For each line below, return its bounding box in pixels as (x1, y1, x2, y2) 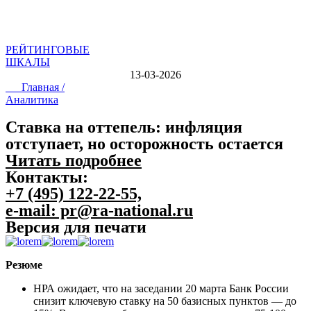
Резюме (6, 258, 45, 271)
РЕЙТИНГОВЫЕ (6, 43, 90, 56)
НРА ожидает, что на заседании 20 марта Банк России (33, 282, 289, 294)
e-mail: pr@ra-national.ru (6, 201, 193, 219)
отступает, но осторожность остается (6, 134, 283, 153)
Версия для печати (6, 217, 146, 236)
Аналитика (6, 93, 58, 106)
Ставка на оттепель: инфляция (6, 117, 242, 136)
